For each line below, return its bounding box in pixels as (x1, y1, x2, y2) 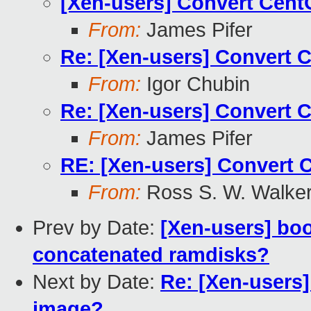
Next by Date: (33, 271, 160, 294)
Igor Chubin (141, 73, 250, 96)
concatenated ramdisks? (33, 244, 269, 267)
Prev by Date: (33, 217, 160, 239)
